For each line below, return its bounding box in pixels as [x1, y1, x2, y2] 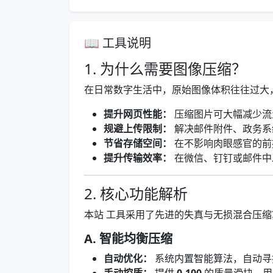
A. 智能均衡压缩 [84, 230, 172, 247]
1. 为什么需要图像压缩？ [84, 58, 246, 79]
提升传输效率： [104, 151, 172, 165]
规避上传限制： [104, 122, 172, 135]
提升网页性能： [104, 107, 172, 121]
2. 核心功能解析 [84, 183, 188, 204]
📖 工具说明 [84, 35, 151, 51]
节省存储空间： [104, 136, 172, 150]
